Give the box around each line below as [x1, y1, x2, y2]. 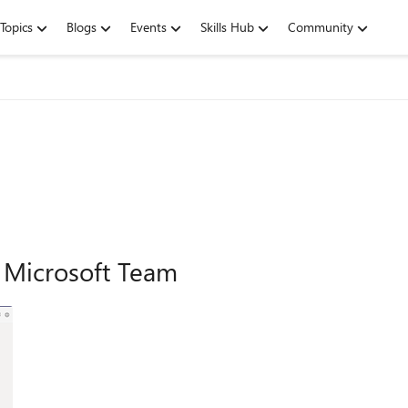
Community [288, 18, 353, 36]
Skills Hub [200, 18, 254, 36]
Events [130, 18, 167, 36]
